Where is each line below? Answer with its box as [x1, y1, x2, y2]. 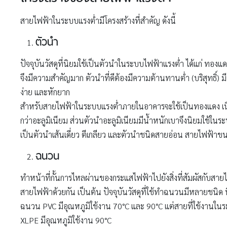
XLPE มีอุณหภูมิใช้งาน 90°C [20, 214, 111, 225]
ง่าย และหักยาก [20, 86, 70, 97]
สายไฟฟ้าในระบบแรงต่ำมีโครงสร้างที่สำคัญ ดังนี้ [20, 15, 176, 26]
